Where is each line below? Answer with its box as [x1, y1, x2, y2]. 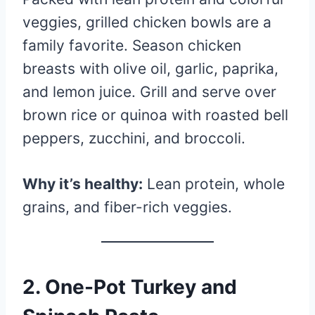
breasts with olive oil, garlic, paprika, [22, 59, 278, 77]
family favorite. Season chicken [22, 36, 241, 54]
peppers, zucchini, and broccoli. [22, 129, 245, 147]
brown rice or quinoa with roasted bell [22, 105, 288, 124]
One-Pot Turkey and [45, 274, 237, 299]
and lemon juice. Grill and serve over [22, 82, 276, 101]
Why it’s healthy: [22, 174, 143, 193]
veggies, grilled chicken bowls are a [22, 13, 271, 31]
